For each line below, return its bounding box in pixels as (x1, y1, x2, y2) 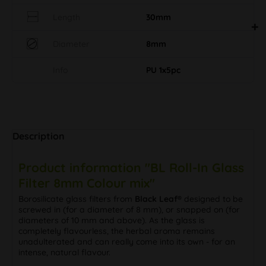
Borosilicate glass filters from (18, 193, 135, 204)
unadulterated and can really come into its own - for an (18, 236, 235, 247)
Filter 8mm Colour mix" (18, 175, 155, 191)
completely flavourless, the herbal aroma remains (18, 225, 215, 236)
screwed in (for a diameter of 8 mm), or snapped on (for (18, 204, 240, 215)
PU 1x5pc (146, 64, 180, 75)
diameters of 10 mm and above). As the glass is (18, 214, 205, 226)
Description (12, 129, 65, 142)
